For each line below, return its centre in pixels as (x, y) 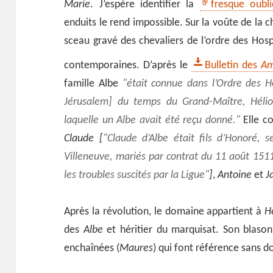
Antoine (235, 175)
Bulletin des (233, 66)
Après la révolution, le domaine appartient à (164, 212)
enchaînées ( (92, 249)
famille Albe (93, 84)
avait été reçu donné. (186, 121)
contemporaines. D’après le (128, 66)
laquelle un (90, 121)
